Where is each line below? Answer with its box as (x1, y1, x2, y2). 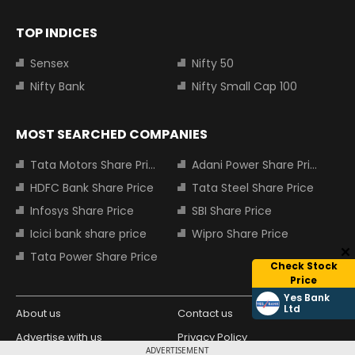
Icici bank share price (30, 226, 147, 242)
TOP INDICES (16, 24, 97, 43)
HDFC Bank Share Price (30, 180, 154, 197)
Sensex (30, 55, 69, 72)
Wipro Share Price (192, 226, 288, 242)
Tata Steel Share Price (192, 180, 314, 197)
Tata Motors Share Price (30, 157, 148, 174)
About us (16, 306, 61, 322)
